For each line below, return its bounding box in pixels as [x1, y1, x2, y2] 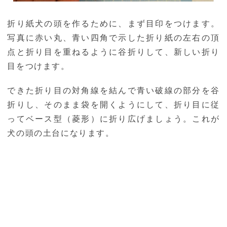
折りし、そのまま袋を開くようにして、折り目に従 [7, 100, 220, 109]
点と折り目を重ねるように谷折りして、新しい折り [7, 48, 220, 57]
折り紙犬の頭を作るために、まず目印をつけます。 [7, 19, 220, 28]
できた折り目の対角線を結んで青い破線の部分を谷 [7, 86, 220, 95]
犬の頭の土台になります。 [7, 129, 115, 138]
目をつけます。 [7, 62, 70, 71]
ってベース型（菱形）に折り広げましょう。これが [7, 115, 220, 124]
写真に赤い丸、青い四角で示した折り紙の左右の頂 [7, 33, 220, 43]
